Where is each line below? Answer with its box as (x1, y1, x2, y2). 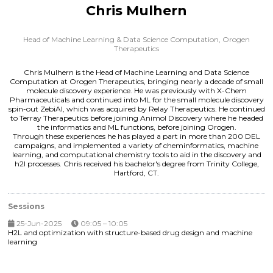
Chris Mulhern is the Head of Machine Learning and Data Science (24, 67, 249, 77)
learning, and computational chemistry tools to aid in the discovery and (12, 149, 261, 159)
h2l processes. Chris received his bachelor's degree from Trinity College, (14, 158, 259, 168)
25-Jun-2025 (15, 218, 62, 228)
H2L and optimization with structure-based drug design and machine (8, 227, 252, 237)
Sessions (8, 201, 44, 211)
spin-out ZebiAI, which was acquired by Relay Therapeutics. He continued (8, 104, 265, 113)
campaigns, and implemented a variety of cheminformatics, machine (15, 140, 258, 150)
